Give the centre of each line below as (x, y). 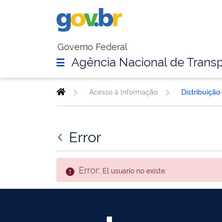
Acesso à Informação (123, 92)
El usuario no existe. (134, 170)
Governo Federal (92, 46)
